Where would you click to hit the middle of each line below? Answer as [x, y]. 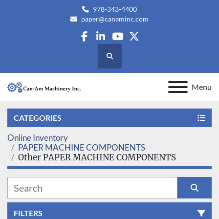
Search [119, 60]
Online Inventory [38, 138]
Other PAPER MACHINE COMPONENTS [97, 158]
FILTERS [28, 213]
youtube [136, 43]
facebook [104, 43]
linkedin [118, 43]
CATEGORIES [38, 118]
